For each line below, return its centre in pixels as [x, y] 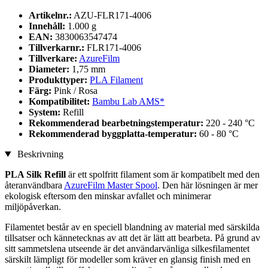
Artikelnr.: [50, 16]
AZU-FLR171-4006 [112, 16]
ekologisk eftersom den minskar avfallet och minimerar [108, 196]
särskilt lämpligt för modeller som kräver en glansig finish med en [128, 260]
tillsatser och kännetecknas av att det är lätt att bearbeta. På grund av [133, 238]
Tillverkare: [53, 59]
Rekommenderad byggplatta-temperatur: [114, 134]
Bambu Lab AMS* [128, 102]
